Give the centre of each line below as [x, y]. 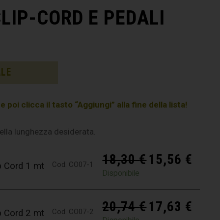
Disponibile [121, 173]
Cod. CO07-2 [72, 212]
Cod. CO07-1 [72, 165]
